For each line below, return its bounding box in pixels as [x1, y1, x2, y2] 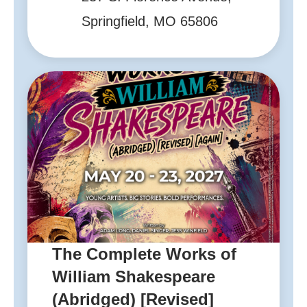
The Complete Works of [52, 244, 237, 263]
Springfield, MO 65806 [81, 14, 218, 29]
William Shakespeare [52, 267, 216, 286]
